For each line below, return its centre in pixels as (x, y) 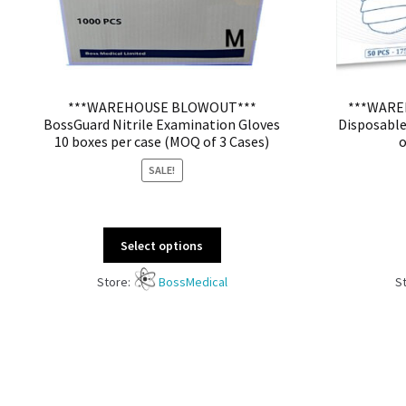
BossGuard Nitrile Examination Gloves (162, 125)
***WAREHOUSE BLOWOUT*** (162, 107)
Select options (162, 245)
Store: (115, 281)
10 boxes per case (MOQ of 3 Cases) (162, 142)
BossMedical (193, 281)
